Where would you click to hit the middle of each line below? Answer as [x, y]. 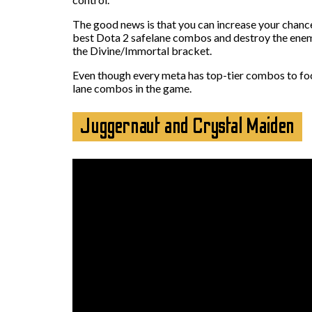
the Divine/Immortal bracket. [142, 50]
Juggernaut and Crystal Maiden [188, 126]
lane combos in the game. [132, 88]
